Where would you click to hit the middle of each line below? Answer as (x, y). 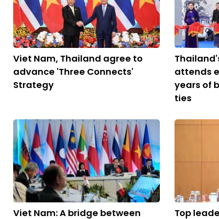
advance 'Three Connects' (73, 72)
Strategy (33, 85)
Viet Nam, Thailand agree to (78, 58)
